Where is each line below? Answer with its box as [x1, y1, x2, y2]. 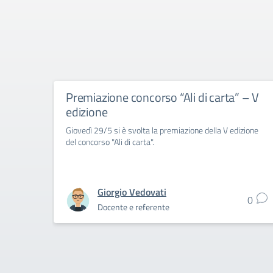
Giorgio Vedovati [97, 185, 166, 199]
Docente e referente [97, 200, 169, 213]
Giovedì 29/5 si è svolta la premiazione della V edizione [66, 124, 258, 136]
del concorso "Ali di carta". [66, 135, 154, 148]
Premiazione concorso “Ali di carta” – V [66, 88, 260, 107]
